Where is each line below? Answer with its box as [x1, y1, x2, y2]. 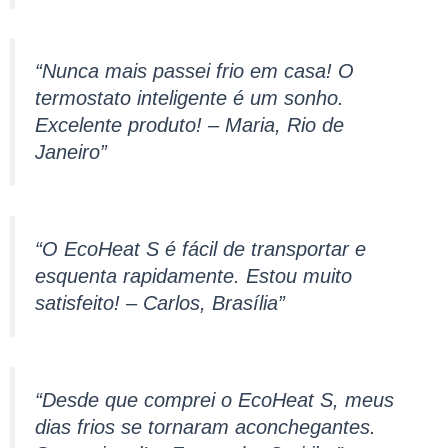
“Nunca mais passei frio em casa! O [34, 60, 354, 83]
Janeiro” [34, 141, 107, 164]
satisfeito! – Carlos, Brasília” [34, 292, 285, 315]
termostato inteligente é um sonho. [34, 87, 344, 110]
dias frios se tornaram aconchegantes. [34, 415, 376, 438]
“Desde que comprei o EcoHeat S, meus [34, 388, 394, 411]
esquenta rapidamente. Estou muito [34, 265, 352, 288]
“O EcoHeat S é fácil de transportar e [34, 238, 366, 261]
